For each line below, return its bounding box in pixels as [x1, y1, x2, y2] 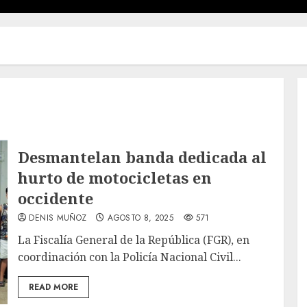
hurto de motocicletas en [18, 167, 212, 188]
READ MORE [29, 280, 79, 293]
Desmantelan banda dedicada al [18, 146, 267, 167]
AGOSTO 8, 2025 [108, 211, 174, 224]
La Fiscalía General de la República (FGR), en [18, 232, 250, 247]
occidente [18, 187, 94, 208]
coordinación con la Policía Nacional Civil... [18, 249, 242, 265]
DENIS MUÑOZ [29, 211, 87, 224]
